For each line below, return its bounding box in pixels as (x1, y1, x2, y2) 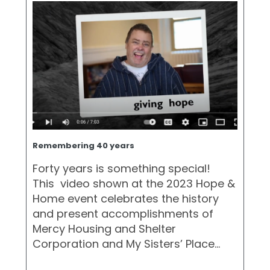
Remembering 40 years (33, 139, 134, 151)
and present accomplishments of (33, 206, 213, 221)
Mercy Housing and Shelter (33, 221, 176, 236)
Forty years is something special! (33, 160, 210, 176)
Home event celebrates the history (33, 190, 219, 206)
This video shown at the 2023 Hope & (33, 175, 235, 191)
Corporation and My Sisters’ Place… (33, 236, 220, 251)
